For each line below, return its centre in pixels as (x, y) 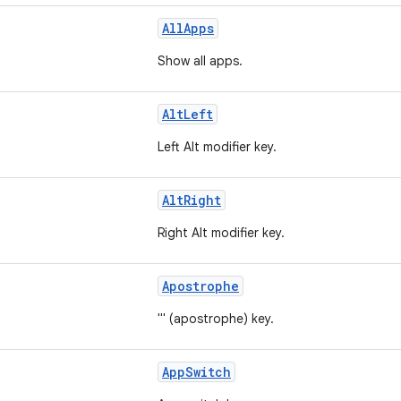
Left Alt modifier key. (217, 147)
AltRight (192, 200)
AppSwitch (196, 372)
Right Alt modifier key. (221, 233)
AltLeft (188, 114)
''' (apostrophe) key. (216, 319)
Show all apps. (200, 61)
